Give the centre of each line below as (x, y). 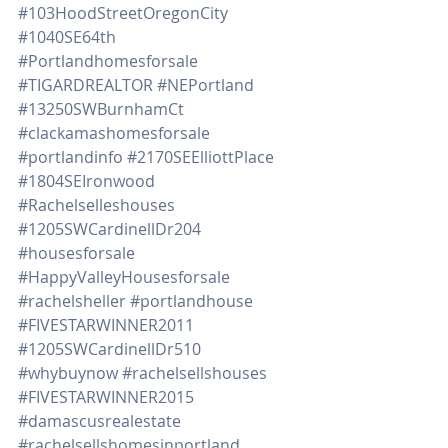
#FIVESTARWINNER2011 (106, 325)
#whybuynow (68, 373)
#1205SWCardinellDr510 (109, 349)
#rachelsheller (72, 301)
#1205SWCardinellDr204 (109, 229)
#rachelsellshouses (194, 373)
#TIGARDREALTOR (85, 85)
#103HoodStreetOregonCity (123, 13)
